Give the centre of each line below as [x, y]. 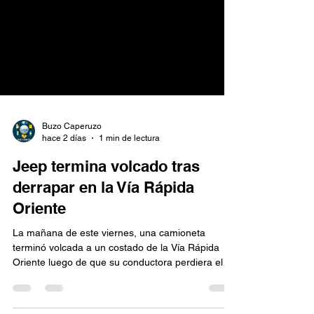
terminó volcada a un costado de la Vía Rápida [116, 278]
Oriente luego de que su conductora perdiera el [118, 293]
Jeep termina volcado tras [106, 197]
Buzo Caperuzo [72, 157]
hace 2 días [64, 169]
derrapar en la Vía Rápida [103, 218]
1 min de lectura [129, 169]
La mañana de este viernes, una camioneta [109, 264]
